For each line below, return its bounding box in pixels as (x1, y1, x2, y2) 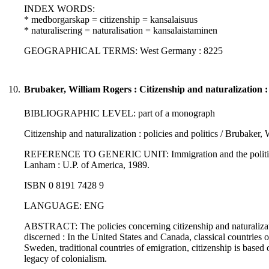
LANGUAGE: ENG (24, 201, 104, 211)
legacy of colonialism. (24, 253, 107, 264)
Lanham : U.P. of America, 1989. (24, 160, 150, 171)
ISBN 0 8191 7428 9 (24, 180, 104, 191)
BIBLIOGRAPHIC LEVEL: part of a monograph (24, 108, 215, 119)
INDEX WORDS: (24, 4, 95, 14)
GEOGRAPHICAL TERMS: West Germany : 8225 (24, 46, 223, 56)
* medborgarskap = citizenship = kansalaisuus (24, 14, 198, 25)
